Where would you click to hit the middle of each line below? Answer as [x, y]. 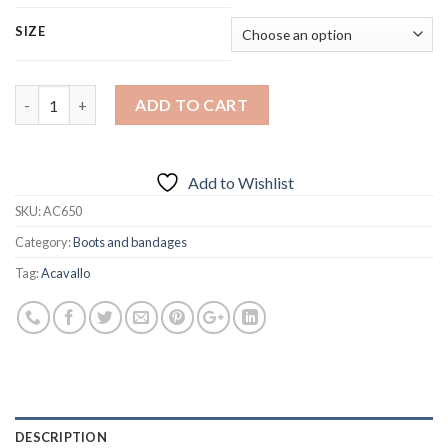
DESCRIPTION [61, 437]
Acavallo [65, 273]
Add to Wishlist [240, 183]
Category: [44, 242]
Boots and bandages [130, 242]
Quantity [46, 96]
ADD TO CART [192, 105]
